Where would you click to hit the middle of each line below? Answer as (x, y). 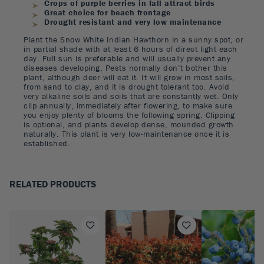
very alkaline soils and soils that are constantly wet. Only (131, 96)
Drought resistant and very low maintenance (133, 22)
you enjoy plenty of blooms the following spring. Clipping (129, 115)
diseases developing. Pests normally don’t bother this (126, 68)
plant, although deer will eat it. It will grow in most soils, (129, 77)
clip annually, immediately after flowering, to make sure (128, 105)
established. (47, 143)
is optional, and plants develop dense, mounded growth (129, 124)
